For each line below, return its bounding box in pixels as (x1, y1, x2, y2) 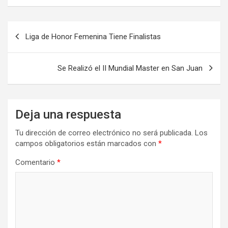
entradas (7, 53, 59, 69)
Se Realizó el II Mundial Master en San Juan (58, 63, 203, 73)
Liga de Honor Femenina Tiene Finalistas (25, 32, 161, 41)
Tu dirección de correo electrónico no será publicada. (15, 128, 193, 137)
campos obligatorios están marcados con (15, 138, 158, 148)
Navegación (7, 21, 75, 36)
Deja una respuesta (15, 107, 121, 122)
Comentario (15, 157, 57, 167)
